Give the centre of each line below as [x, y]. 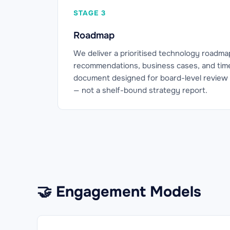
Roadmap [94, 35]
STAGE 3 [90, 13]
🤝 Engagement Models [119, 192]
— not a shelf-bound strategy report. [140, 90]
